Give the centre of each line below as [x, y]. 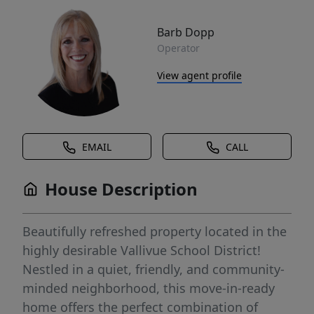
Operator [178, 48]
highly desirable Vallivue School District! [142, 250]
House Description [121, 189]
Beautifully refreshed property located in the [155, 231]
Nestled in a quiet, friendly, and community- [153, 269]
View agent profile [199, 75]
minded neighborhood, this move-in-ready [149, 288]
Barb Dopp [186, 32]
